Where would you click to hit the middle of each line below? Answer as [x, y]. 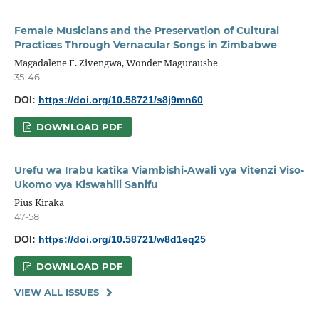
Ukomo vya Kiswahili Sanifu [86, 184]
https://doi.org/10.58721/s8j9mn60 [120, 99]
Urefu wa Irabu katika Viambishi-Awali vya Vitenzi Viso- [159, 170]
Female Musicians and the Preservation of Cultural [146, 30]
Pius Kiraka [39, 202]
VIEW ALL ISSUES [56, 292]
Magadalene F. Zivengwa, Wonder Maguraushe [116, 62]
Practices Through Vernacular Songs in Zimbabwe [145, 45]
